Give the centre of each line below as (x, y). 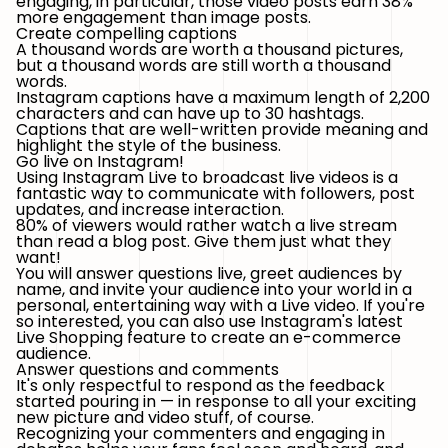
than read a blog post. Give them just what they (203, 241)
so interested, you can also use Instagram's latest (209, 321)
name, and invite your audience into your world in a (214, 289)
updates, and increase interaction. (150, 209)
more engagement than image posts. (163, 17)
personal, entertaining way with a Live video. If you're (220, 305)
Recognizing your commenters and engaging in (200, 433)
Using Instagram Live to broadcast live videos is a (207, 177)
